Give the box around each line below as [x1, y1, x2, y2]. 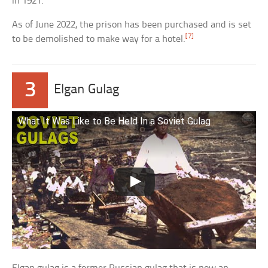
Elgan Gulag [54, 83, 120, 98]
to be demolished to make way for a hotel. [12, 34, 186, 45]
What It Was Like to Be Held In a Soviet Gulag [18, 115, 211, 127]
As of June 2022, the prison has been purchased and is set [12, 20, 252, 31]
